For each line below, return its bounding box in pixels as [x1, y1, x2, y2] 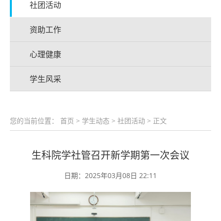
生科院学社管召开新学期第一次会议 [32, 148, 189, 162]
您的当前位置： [10, 116, 60, 126]
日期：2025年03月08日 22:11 [64, 171, 157, 181]
